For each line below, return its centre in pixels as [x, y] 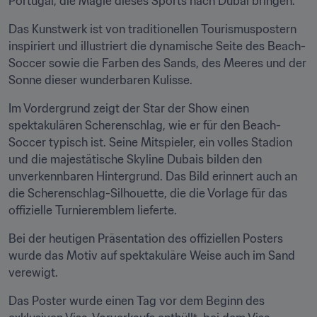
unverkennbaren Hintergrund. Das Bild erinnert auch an [153, 176]
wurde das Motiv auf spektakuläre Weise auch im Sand [152, 255]
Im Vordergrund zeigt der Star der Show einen [129, 108]
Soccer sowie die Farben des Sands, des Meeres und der [157, 63]
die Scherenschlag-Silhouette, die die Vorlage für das [148, 193]
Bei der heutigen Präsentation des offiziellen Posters [146, 238]
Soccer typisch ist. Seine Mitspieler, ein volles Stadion [150, 142]
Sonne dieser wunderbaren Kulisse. [100, 80]
